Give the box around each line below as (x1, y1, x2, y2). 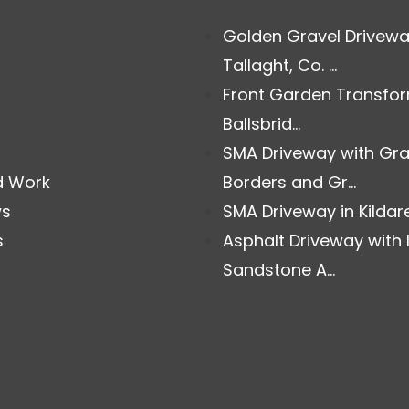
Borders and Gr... (223, 170, 356, 194)
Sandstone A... (223, 257, 335, 281)
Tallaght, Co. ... (223, 53, 337, 77)
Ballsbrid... (223, 111, 300, 135)
